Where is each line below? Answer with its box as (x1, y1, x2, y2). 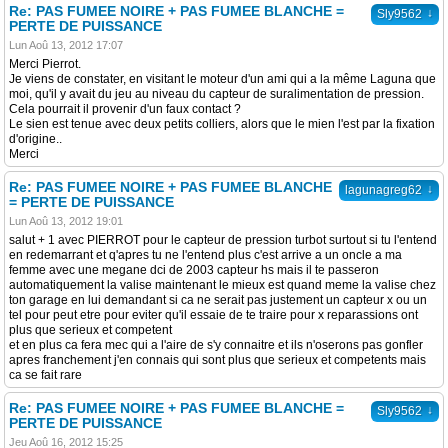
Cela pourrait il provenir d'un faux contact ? (9, 102, 241, 116)
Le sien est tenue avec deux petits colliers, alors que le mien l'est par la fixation (9, 117, 435, 131)
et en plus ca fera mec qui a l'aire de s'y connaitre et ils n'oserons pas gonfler (9, 338, 423, 352)
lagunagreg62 (345, 183, 422, 197)
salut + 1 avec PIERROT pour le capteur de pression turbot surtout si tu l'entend (9, 233, 437, 247)
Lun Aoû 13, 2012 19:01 (9, 215, 123, 227)
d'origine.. (9, 132, 62, 146)
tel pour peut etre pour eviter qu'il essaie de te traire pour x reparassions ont (9, 308, 418, 322)
